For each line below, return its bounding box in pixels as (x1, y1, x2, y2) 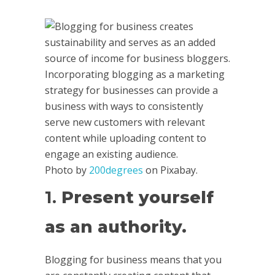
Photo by (45, 163, 89, 177)
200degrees (89, 163, 143, 177)
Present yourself (61, 187, 214, 207)
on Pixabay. (143, 163, 198, 177)
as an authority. (44, 216, 187, 237)
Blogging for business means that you (44, 252, 222, 266)
